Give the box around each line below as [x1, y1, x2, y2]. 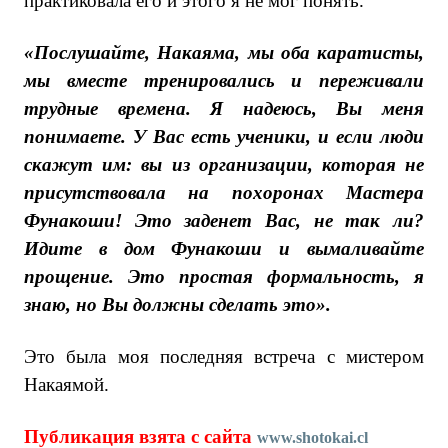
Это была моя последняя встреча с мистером [24, 346, 424, 367]
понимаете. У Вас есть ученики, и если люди [24, 126, 424, 147]
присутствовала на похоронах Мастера [24, 182, 424, 203]
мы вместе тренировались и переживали [24, 70, 424, 91]
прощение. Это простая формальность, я [24, 266, 424, 287]
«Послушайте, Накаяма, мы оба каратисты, [24, 42, 424, 63]
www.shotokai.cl [257, 429, 368, 446]
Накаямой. [24, 374, 109, 395]
